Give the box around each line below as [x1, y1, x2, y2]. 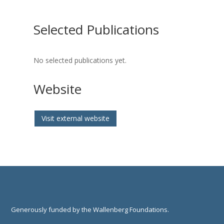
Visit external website [41, 113, 110, 123]
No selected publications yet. [33, 55, 127, 65]
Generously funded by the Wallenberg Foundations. [11, 204, 169, 214]
